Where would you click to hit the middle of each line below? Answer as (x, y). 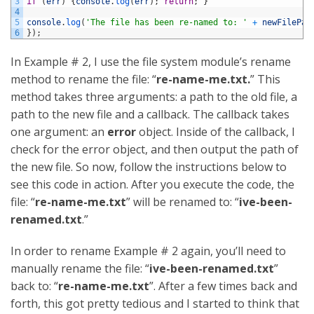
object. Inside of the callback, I (216, 131)
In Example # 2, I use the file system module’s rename (151, 61)
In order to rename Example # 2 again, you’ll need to (148, 251)
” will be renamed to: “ (183, 202)
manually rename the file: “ (80, 268)
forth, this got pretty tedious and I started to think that (155, 303)
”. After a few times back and (223, 286)
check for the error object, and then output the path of (155, 149)
